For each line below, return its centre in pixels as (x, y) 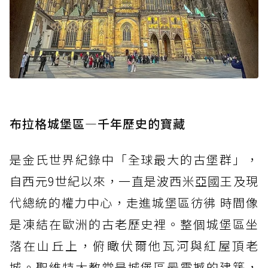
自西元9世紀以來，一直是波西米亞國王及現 (134, 181)
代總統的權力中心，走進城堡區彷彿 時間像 (134, 202)
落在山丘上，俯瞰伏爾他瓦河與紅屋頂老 (134, 245)
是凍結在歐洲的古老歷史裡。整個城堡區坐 (134, 224)
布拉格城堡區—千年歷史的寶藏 (98, 123)
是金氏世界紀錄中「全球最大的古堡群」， (134, 159)
